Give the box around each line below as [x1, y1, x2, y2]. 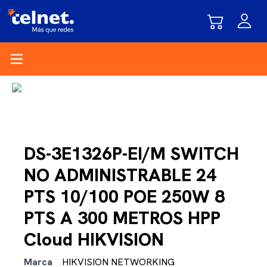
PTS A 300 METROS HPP [24, 206, 221, 229]
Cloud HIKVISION [24, 227, 164, 251]
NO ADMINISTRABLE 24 [24, 163, 216, 187]
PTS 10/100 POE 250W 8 [24, 184, 225, 208]
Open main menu [15, 58, 80, 70]
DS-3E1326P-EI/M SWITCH [24, 141, 239, 165]
